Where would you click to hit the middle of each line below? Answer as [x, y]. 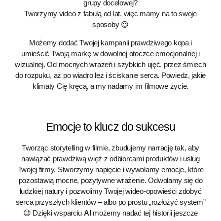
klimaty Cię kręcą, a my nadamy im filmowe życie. [110, 86]
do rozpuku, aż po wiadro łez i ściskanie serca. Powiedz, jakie [110, 75]
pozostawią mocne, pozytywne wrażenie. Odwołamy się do [110, 180]
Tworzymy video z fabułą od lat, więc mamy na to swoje [110, 14]
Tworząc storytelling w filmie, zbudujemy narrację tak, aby [110, 148]
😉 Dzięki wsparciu [53, 213]
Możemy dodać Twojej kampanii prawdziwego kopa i [110, 43]
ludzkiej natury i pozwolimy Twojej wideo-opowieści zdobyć [110, 191]
